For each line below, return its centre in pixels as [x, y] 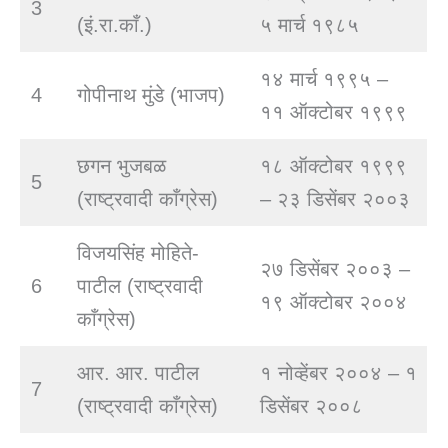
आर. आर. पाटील [138, 373]
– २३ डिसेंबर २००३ [335, 199]
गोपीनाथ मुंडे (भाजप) [151, 95]
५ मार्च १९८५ [309, 25]
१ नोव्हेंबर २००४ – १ [338, 373]
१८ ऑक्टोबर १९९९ [333, 166]
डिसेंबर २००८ [311, 406]
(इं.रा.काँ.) [114, 25]
